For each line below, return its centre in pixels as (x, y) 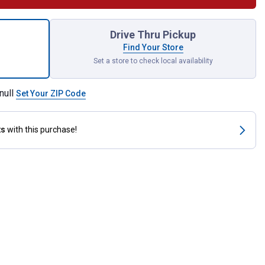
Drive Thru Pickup (153, 34)
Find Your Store (153, 47)
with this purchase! (42, 130)
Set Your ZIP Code (51, 93)
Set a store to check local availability (153, 61)
